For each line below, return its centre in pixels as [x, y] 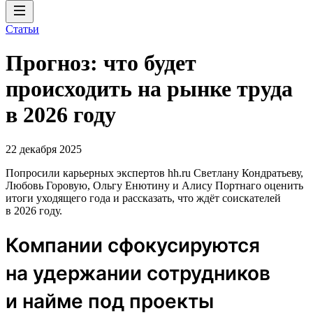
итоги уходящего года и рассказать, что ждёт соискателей [143, 198]
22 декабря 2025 [44, 149]
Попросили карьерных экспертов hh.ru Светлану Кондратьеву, [154, 173]
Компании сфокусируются [133, 245]
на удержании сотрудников [138, 273]
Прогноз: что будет [101, 63]
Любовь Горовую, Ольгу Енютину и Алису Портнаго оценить [154, 185]
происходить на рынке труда [149, 89]
